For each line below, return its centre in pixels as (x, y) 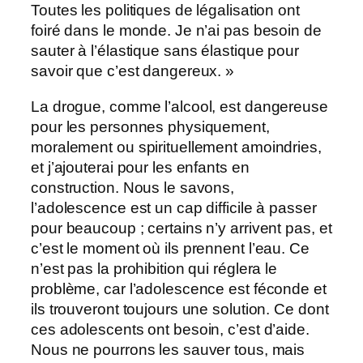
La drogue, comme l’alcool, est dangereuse (179, 106)
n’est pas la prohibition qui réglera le (154, 268)
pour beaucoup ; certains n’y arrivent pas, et (181, 228)
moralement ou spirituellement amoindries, (176, 147)
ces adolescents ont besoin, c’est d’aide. (170, 329)
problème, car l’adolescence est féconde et (179, 288)
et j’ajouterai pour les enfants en (140, 167)
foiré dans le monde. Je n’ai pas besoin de (176, 31)
